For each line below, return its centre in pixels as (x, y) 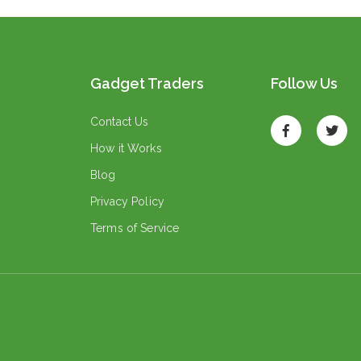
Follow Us (304, 83)
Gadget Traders (147, 83)
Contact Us (120, 122)
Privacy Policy (127, 201)
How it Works (126, 148)
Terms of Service (135, 228)
